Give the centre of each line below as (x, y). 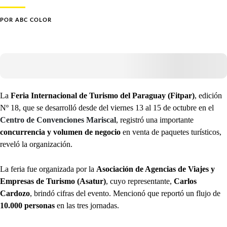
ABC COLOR (33, 20)
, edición (208, 96)
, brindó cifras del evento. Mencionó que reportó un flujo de (125, 193)
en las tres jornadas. (87, 205)
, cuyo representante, (140, 181)
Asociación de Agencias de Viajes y (156, 169)
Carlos (185, 181)
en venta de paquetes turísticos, (171, 132)
